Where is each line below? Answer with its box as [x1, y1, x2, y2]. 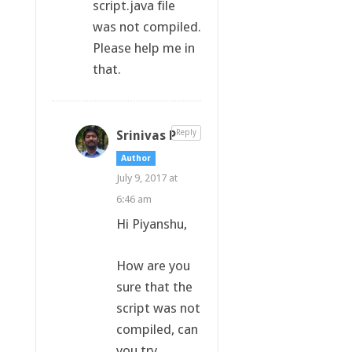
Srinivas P [115, 127, 176, 143]
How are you [115, 257, 190, 273]
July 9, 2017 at [115, 171, 178, 184]
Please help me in [92, 39, 195, 56]
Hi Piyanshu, [115, 215, 187, 232]
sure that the [115, 278, 192, 295]
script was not [115, 299, 200, 316]
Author [120, 152, 151, 163]
